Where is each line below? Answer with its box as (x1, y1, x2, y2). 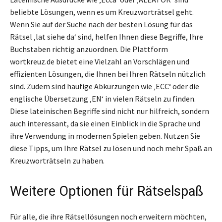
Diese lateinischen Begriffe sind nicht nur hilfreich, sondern (10, 106, 209, 116)
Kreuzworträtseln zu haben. (10, 155, 105, 166)
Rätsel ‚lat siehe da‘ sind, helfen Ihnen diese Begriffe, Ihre (10, 31, 203, 42)
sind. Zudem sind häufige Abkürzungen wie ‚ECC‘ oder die (10, 81, 199, 91)
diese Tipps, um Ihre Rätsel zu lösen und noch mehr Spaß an (10, 143, 212, 153)
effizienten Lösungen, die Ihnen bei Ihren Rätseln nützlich (10, 68, 206, 79)
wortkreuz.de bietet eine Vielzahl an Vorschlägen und (10, 56, 189, 66)
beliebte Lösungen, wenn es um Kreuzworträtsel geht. (10, 6, 194, 17)
